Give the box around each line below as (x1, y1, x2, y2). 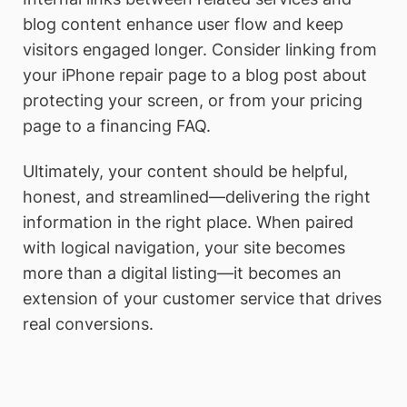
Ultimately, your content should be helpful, (23, 161, 348, 181)
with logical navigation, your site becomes (23, 237, 345, 257)
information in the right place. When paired (23, 212, 353, 232)
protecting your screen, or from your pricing (23, 90, 362, 110)
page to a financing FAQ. (23, 115, 211, 135)
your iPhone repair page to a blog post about (23, 65, 367, 84)
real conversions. (23, 313, 154, 333)
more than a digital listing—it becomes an (23, 263, 342, 283)
